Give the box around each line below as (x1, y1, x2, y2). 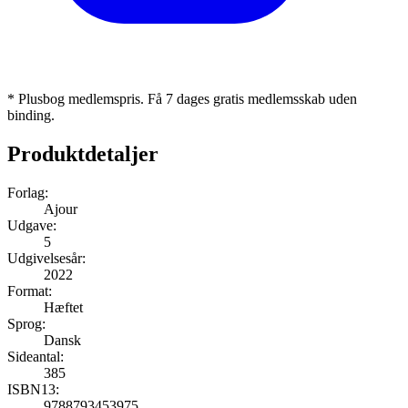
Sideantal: (7, 348, 64, 364)
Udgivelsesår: (7, 250, 86, 266)
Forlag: (7, 184, 48, 200)
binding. (7, 107, 55, 123)
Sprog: (7, 315, 46, 331)
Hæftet (44, 299, 83, 315)
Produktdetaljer (7, 141, 158, 166)
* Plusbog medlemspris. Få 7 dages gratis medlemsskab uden (7, 90, 357, 107)
